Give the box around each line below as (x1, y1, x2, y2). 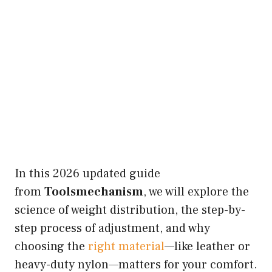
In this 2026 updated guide (15, 166, 160, 182)
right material (88, 239, 165, 255)
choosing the (15, 239, 88, 255)
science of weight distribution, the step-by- (15, 202, 245, 219)
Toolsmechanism (44, 184, 143, 200)
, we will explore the (143, 184, 249, 200)
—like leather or (165, 239, 250, 255)
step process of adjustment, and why (15, 220, 210, 237)
